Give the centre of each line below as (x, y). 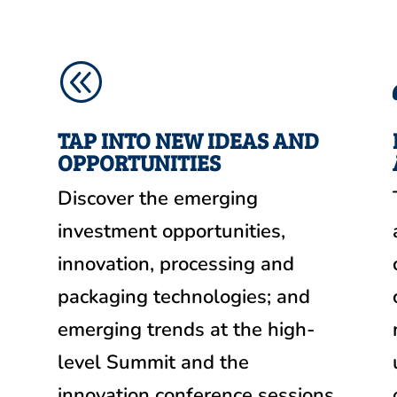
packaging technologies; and (183, 296)
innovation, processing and (175, 264)
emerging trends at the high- (186, 329)
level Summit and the (153, 362)
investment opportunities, (171, 231)
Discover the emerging (157, 198)
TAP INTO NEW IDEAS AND (188, 140)
